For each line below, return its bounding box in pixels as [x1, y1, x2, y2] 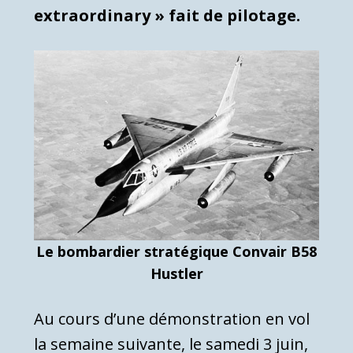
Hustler [150, 263, 203, 283]
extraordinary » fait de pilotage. [34, 4, 300, 26]
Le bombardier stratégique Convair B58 [36, 241, 317, 261]
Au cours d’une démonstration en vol [34, 307, 310, 329]
